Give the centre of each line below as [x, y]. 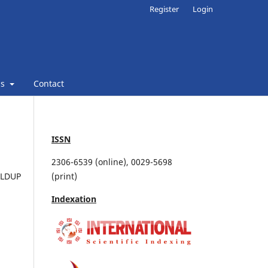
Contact [48, 83]
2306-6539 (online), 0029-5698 [112, 162]
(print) [66, 176]
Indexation [74, 199]
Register [165, 9]
